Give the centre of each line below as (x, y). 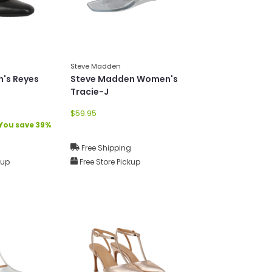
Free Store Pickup (109, 161)
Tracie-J (90, 91)
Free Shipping (105, 148)
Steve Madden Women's (124, 79)
